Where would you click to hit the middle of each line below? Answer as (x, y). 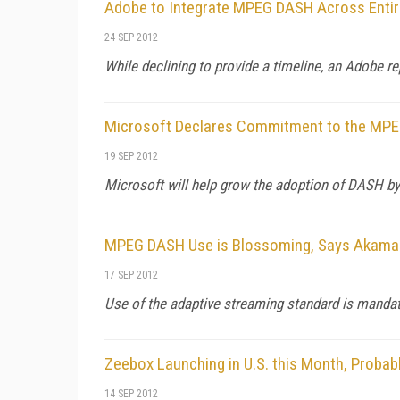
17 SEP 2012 (131, 275)
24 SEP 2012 (131, 37)
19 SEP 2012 (131, 156)
